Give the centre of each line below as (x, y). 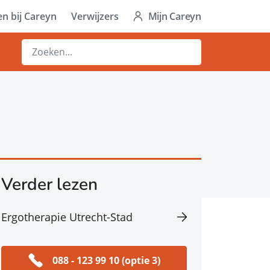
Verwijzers (95, 16)
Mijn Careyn (174, 16)
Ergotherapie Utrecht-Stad (67, 217)
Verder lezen (49, 184)
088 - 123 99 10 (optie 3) (106, 260)
